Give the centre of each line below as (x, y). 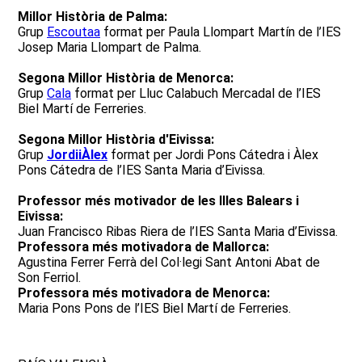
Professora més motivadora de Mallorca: (143, 247)
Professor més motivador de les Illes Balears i (158, 201)
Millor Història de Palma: (93, 17)
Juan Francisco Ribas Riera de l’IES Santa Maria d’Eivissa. (178, 232)
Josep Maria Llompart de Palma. (109, 47)
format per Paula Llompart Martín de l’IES (221, 32)
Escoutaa (74, 32)
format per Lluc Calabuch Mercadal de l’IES (196, 93)
